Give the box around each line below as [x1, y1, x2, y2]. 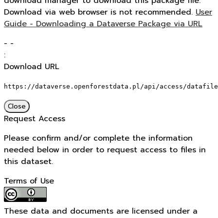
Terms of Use [4, 175, 54, 187]
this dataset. [4, 156, 53, 167]
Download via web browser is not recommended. [4, 6, 196, 18]
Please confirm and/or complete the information [4, 132, 193, 144]
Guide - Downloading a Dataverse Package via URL [4, 18, 202, 30]
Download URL [4, 61, 59, 73]
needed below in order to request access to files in [4, 144, 206, 156]
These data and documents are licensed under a [4, 205, 198, 217]
